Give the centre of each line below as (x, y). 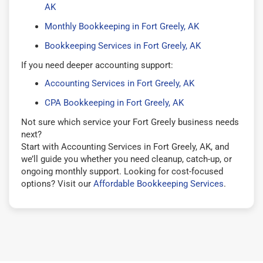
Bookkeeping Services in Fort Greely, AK (123, 45)
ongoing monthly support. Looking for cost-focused (122, 171)
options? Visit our (57, 183)
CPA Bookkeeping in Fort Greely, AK (114, 102)
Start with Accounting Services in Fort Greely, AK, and (125, 146)
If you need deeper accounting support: (97, 65)
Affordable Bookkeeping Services (159, 183)
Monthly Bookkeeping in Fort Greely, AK (122, 26)
